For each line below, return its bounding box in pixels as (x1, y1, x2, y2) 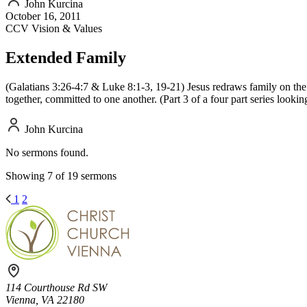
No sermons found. (5, 146, 88, 158)
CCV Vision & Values (5, 22, 102, 34)
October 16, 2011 (5, 10, 81, 22)
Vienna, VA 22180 (5, 293, 84, 306)
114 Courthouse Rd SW (5, 281, 107, 293)
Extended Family (5, 48, 126, 66)
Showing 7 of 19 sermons (5, 169, 116, 182)
